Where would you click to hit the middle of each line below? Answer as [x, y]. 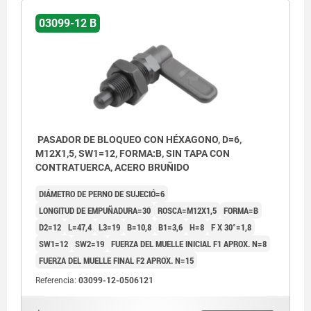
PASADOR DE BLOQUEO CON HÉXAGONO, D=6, [138, 140]
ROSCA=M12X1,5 [187, 211]
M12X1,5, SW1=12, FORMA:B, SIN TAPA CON [133, 154]
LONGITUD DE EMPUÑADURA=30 [95, 211]
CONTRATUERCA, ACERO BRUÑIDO [112, 168]
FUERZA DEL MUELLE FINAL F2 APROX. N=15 [116, 261]
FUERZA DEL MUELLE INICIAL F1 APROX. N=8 [189, 244]
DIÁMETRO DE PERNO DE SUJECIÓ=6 [102, 194]
